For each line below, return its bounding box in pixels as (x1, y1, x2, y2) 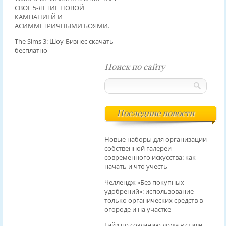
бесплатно (14, 46, 47, 55)
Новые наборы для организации (104, 135, 207, 144)
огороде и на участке (104, 205, 171, 214)
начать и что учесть (104, 162, 167, 172)
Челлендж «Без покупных (104, 178, 184, 187)
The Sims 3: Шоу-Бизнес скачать (14, 37, 114, 46)
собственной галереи (104, 144, 172, 153)
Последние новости (116, 108, 194, 119)
